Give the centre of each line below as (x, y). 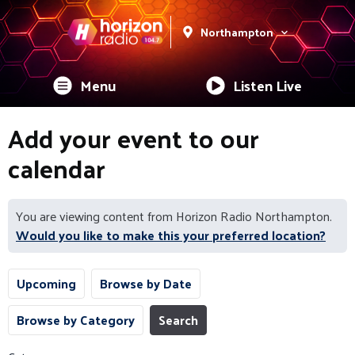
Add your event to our (134, 138)
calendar (57, 168)
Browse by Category (76, 320)
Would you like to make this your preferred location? (171, 235)
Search (178, 320)
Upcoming (46, 283)
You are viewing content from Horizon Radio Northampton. (174, 216)
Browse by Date (146, 283)
